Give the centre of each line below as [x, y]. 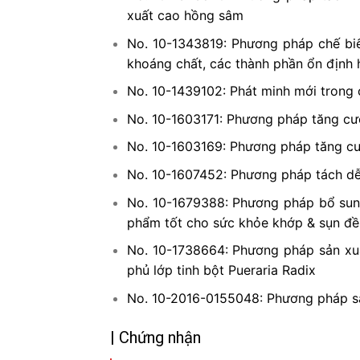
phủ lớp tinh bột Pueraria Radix [221, 270]
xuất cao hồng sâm [185, 15]
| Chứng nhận [155, 338]
